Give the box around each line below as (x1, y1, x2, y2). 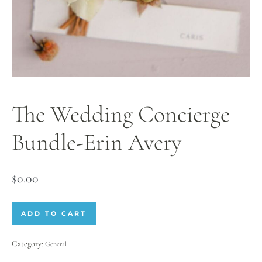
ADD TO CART (21, 209, 87, 218)
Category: (12, 238, 45, 249)
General (45, 239, 67, 248)
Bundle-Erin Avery (12, 127, 181, 156)
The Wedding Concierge (12, 99, 230, 128)
